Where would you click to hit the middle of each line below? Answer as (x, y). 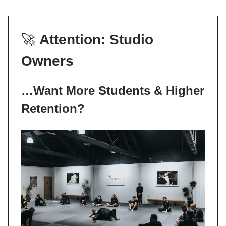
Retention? (53, 109)
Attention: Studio (96, 40)
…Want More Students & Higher (113, 91)
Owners (47, 61)
